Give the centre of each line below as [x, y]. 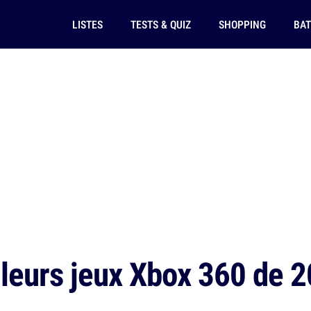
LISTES [87, 24]
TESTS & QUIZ [160, 24]
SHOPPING [242, 24]
